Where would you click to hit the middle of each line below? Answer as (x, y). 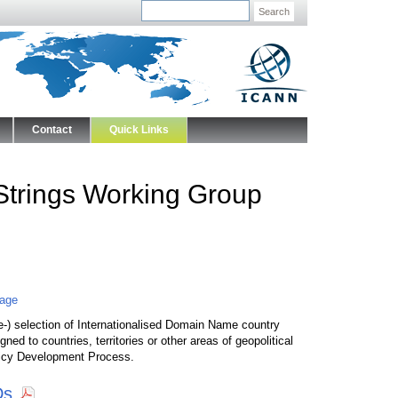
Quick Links (139, 130)
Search (274, 12)
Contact (52, 130)
